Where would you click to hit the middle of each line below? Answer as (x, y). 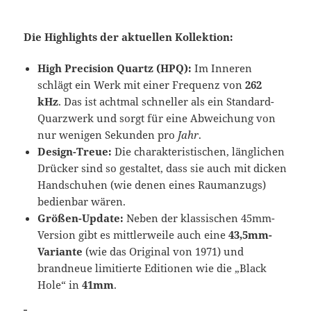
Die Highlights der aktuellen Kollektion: (129, 37)
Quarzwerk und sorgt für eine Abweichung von (157, 118)
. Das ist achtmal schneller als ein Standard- (167, 102)
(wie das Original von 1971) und (163, 252)
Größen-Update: (81, 218)
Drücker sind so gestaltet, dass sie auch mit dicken (162, 168)
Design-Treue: (75, 152)
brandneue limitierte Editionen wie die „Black (152, 268)
